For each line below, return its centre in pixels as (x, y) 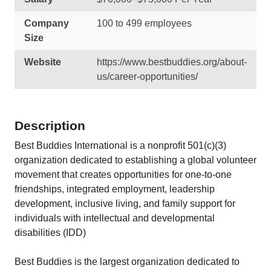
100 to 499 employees (144, 23)
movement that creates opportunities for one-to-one (123, 175)
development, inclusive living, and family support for (125, 204)
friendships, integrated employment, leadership (115, 189)
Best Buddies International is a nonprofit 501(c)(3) (120, 145)
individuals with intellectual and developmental (115, 218)
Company (47, 23)
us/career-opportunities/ (147, 77)
